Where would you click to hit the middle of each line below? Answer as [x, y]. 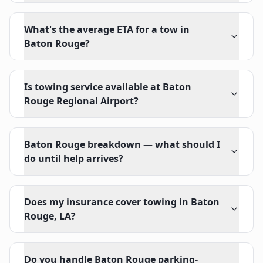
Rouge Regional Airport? [81, 101]
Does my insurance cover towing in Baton [122, 202]
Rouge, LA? [50, 216]
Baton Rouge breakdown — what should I [122, 144]
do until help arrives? [74, 159]
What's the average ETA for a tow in [107, 29]
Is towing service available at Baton [108, 87]
